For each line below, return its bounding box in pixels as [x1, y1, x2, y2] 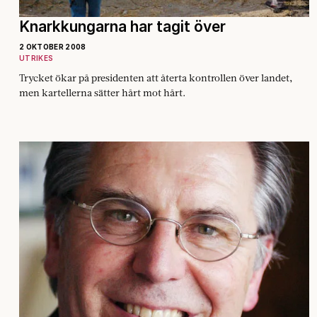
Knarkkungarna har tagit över [19, 17, 226, 35]
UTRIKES [19, 53, 54, 62]
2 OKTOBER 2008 [19, 42, 86, 51]
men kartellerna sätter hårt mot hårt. [19, 86, 185, 99]
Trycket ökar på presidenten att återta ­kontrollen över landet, [19, 71, 293, 84]
